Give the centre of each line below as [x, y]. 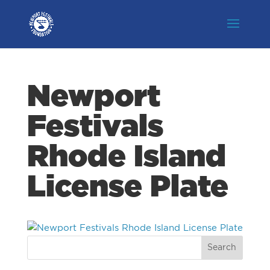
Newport [93, 97]
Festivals [95, 127]
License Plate [127, 187]
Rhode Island [126, 157]
